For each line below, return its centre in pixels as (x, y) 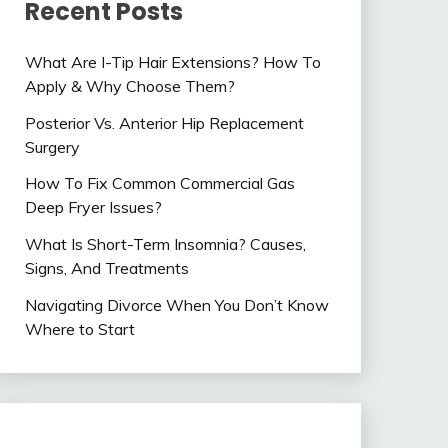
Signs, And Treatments (106, 268)
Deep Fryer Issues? (93, 207)
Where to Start (79, 329)
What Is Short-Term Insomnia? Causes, (165, 244)
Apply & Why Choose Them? (129, 85)
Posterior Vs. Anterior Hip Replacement (164, 122)
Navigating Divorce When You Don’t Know (176, 305)
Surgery (52, 146)
